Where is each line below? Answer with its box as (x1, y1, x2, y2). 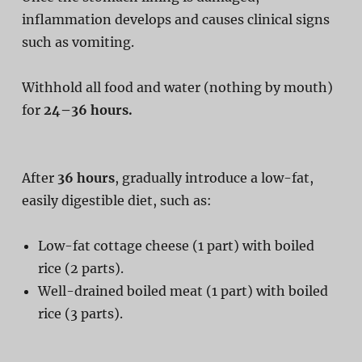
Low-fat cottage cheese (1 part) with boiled (37, 237, 314, 254)
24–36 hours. (43, 101, 133, 118)
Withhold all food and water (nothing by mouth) (21, 78, 333, 95)
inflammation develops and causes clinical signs (21, 11, 330, 27)
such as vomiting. (21, 33, 134, 50)
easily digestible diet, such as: (21, 192, 212, 208)
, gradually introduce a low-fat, (114, 169, 314, 186)
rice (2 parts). (37, 259, 124, 276)
